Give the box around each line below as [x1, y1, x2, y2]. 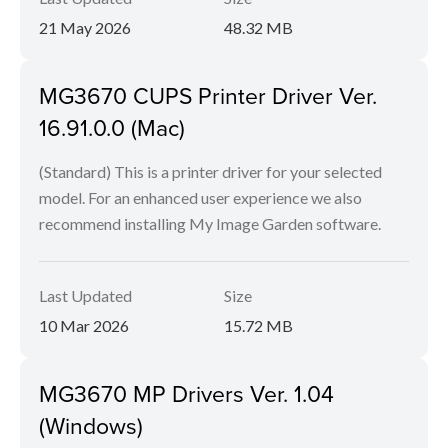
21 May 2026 [39, 18, 131, 37]
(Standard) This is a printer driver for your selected [39, 162, 382, 181]
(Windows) [39, 409, 143, 441]
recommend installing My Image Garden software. [39, 214, 381, 233]
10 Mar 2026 [39, 316, 129, 335]
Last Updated [39, 286, 132, 305]
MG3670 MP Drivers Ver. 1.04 [39, 377, 334, 409]
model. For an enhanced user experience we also [39, 188, 362, 207]
